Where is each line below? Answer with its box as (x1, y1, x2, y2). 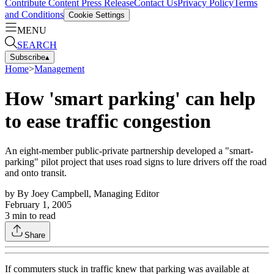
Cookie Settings (68, 10, 125, 20)
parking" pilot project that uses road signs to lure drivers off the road (5, 157, 267, 168)
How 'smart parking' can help (5, 87, 256, 109)
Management (34, 63, 84, 74)
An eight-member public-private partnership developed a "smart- (5, 146, 253, 157)
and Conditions (5, 9, 64, 20)
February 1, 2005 (5, 199, 72, 210)
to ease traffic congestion (5, 109, 211, 132)
